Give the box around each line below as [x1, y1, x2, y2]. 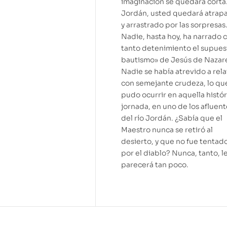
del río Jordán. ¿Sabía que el [121, 113, 222, 123]
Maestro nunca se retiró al [121, 125, 213, 135]
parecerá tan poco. [121, 160, 188, 170]
